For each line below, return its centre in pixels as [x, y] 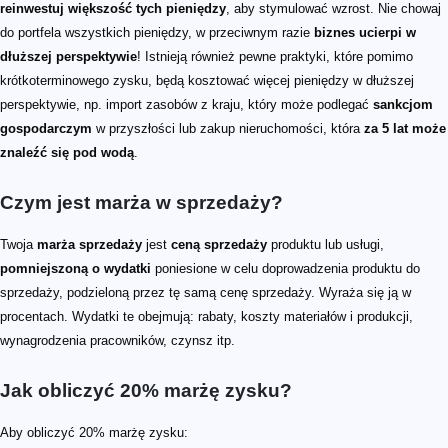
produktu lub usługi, [325, 244]
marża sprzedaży [89, 244]
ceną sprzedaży [219, 244]
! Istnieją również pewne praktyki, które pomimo [275, 56]
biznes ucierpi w [365, 32]
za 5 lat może [405, 128]
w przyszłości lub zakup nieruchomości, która [228, 128]
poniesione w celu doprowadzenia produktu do [285, 268]
